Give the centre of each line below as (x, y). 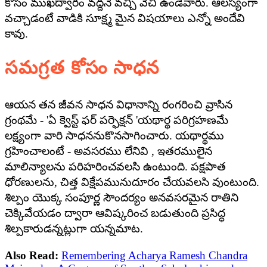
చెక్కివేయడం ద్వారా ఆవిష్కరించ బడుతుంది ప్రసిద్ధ (115, 213)
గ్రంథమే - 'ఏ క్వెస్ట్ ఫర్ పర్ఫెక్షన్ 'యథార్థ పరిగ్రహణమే (117, 120)
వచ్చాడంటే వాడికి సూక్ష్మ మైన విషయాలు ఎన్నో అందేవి (125, 18)
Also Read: (32, 255)
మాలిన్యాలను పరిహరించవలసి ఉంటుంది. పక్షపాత (115, 166)
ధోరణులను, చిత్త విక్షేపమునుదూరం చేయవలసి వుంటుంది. (132, 182)
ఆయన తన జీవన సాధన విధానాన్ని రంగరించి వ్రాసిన (119, 104)
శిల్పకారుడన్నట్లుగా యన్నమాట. (74, 228)
